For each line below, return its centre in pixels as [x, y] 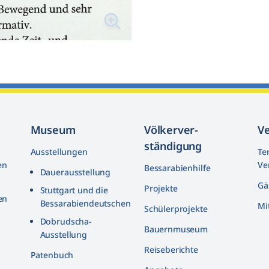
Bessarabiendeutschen [85, 204]
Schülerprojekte [176, 209]
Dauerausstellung [75, 172]
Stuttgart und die [74, 190]
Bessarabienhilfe [177, 168]
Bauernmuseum [176, 229]
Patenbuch [52, 255]
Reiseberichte [171, 250]
